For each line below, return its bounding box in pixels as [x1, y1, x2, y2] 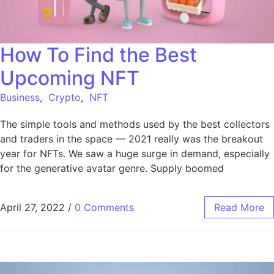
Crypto [48, 91, 81, 103]
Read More [214, 201, 264, 214]
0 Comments [75, 201, 134, 214]
